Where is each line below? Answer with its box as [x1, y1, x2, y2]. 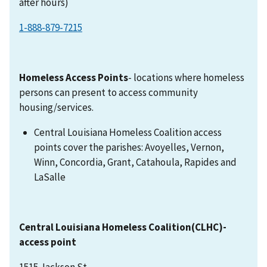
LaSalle [34, 170, 68, 184]
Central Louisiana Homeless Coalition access [34, 125, 222, 139]
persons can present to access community [19, 85, 198, 99]
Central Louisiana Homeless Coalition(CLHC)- [19, 220, 226, 234]
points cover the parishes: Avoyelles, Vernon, [34, 140, 225, 154]
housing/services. [19, 100, 94, 114]
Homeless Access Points [19, 70, 128, 84]
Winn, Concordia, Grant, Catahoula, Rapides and [34, 155, 237, 169]
